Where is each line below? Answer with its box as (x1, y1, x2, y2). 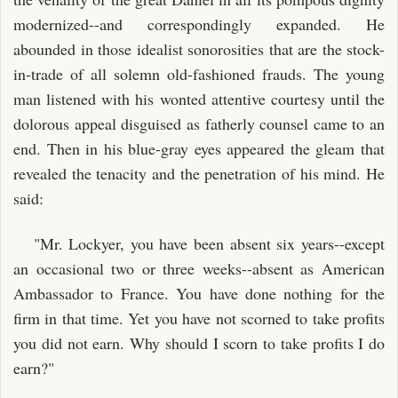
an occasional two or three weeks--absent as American (13, 257, 385, 279)
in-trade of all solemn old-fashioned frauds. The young (13, 63, 385, 84)
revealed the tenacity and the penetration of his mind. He (13, 163, 385, 184)
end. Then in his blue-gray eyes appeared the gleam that (13, 138, 385, 159)
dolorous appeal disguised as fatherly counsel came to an (13, 113, 385, 134)
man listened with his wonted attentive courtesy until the (13, 88, 385, 109)
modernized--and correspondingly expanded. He (13, 13, 385, 35)
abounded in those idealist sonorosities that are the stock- (13, 38, 385, 60)
